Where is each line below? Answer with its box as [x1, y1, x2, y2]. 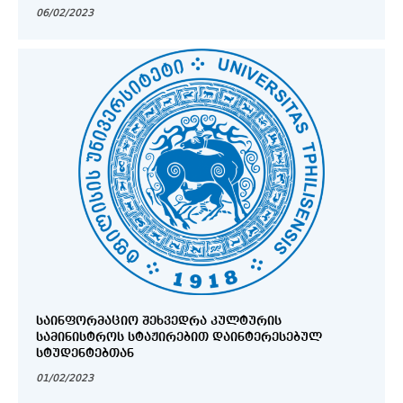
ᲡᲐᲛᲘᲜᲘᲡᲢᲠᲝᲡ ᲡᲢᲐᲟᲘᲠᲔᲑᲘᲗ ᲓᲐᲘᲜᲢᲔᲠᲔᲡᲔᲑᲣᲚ [36, 330, 322, 344]
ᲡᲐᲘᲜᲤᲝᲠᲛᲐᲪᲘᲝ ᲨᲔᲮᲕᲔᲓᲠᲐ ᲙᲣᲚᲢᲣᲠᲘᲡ [36, 314, 282, 327]
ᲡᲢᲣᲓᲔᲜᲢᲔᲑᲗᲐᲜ [36, 346, 134, 360]
